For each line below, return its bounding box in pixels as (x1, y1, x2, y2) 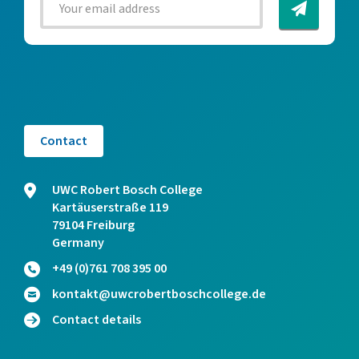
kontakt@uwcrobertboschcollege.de (52, 285, 266, 303)
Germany (52, 234, 104, 252)
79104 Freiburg (52, 216, 135, 234)
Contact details (52, 311, 141, 329)
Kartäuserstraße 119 (52, 199, 168, 216)
